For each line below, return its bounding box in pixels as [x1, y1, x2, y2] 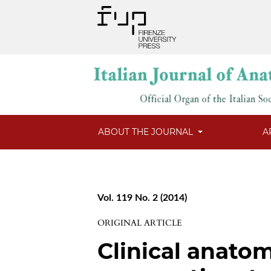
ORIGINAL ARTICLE [97, 217, 183, 229]
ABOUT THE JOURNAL [98, 126, 196, 138]
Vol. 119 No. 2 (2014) [97, 193, 188, 203]
